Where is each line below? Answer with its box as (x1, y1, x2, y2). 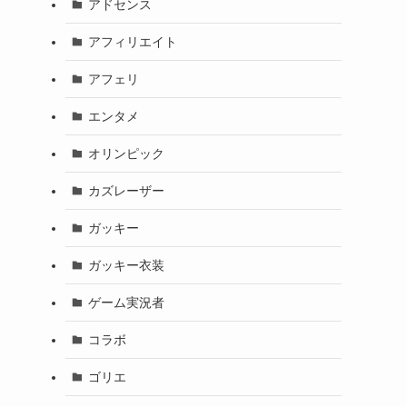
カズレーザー (87, 183, 164, 198)
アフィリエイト (87, 34, 177, 49)
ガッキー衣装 (87, 257, 164, 273)
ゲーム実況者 (87, 294, 164, 310)
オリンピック (87, 145, 164, 161)
